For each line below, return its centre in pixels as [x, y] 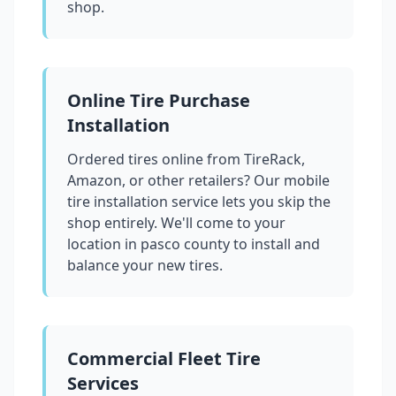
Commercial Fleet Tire [164, 359]
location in [104, 244]
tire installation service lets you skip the [199, 202]
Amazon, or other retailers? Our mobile [198, 181]
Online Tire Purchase [159, 101]
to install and [277, 244]
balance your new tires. [145, 266]
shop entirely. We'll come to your [176, 223]
